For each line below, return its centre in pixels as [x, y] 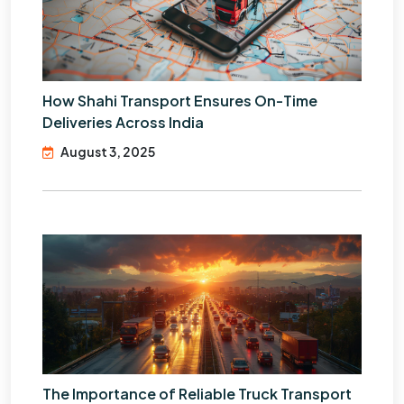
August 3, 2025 [108, 152]
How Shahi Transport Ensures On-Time [180, 101]
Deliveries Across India [123, 123]
